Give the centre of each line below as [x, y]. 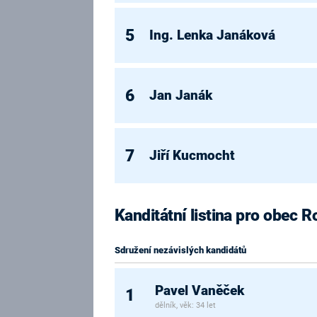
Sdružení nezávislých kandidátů [180, 250]
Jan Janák [181, 95]
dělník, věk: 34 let [186, 305]
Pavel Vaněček [200, 291]
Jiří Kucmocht [192, 155]
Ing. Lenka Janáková [213, 35]
